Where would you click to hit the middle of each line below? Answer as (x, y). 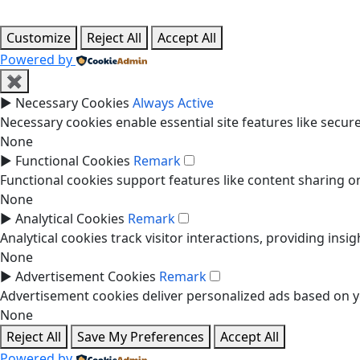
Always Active (173, 103)
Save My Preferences (141, 337)
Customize (39, 38)
